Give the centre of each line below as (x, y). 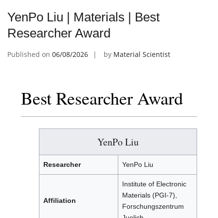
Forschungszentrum (153, 207)
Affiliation (60, 201)
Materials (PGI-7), (150, 195)
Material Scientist (142, 54)
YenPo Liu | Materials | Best (83, 17)
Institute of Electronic (154, 184)
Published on (30, 54)
